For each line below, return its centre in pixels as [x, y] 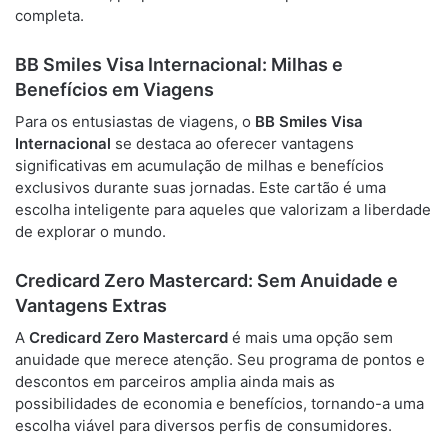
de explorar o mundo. [90, 231]
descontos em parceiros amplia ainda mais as [175, 381]
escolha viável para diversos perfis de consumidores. [203, 425]
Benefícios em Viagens [114, 89]
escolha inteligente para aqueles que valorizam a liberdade [223, 209]
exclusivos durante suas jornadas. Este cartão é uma [200, 187]
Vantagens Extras [91, 305]
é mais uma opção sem [310, 337]
